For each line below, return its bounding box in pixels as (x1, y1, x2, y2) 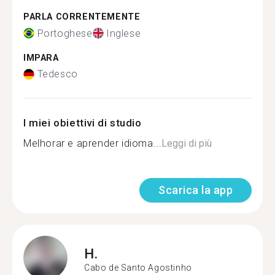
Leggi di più (161, 137, 212, 149)
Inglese (106, 27, 141, 39)
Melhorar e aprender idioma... (23, 137, 162, 149)
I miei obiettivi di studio (23, 117, 142, 129)
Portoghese (37, 27, 93, 39)
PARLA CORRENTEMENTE (23, 12, 141, 22)
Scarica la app (158, 184, 233, 196)
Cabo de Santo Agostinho (84, 262, 192, 273)
